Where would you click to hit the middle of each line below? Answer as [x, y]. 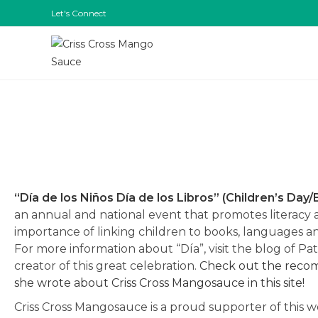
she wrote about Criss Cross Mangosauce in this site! [159, 283]
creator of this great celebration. [107, 266]
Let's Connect [79, 13]
